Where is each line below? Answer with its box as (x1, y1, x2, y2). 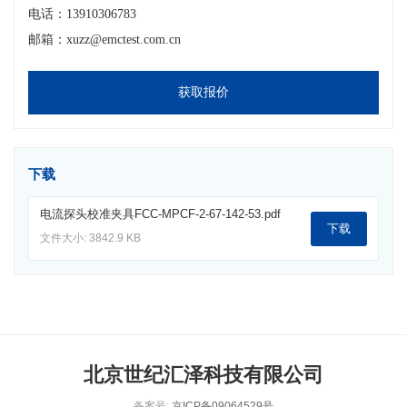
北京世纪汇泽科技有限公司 (84, 363, 323, 387)
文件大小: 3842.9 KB (40, 232, 141, 245)
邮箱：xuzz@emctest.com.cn (28, 33, 181, 47)
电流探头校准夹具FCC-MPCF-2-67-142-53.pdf (40, 207, 281, 222)
